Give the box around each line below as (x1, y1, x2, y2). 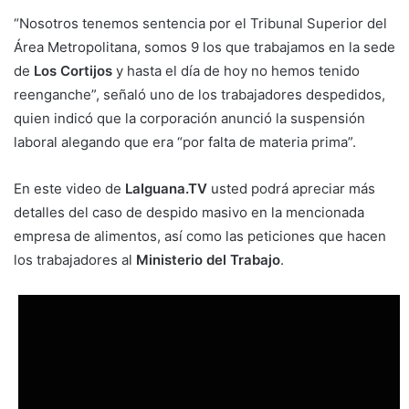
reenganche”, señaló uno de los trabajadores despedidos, (14, 86, 385, 104)
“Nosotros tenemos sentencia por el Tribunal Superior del (14, 15, 387, 33)
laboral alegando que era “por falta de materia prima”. (14, 133, 360, 152)
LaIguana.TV (125, 180, 207, 198)
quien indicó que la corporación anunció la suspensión (14, 110, 365, 128)
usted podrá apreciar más (207, 180, 375, 198)
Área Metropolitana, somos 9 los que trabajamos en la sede (14, 38, 395, 57)
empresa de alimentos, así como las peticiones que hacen (14, 227, 386, 246)
